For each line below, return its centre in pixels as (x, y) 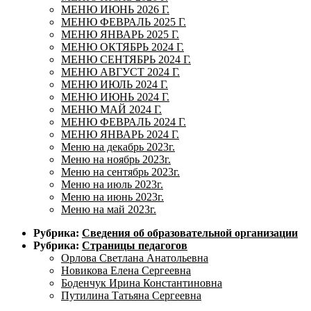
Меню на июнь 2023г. (112, 196)
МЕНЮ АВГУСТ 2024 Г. (120, 72)
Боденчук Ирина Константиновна (142, 283)
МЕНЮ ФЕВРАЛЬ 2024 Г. (124, 121)
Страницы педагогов (135, 245)
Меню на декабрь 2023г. (118, 146)
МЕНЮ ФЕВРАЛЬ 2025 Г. (124, 22)
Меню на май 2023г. (109, 209)
